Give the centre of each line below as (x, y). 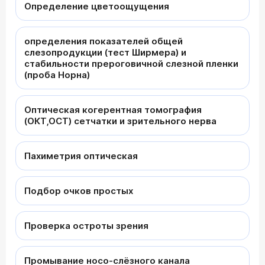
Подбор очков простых (79, 190)
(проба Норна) (57, 75)
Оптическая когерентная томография (113, 109)
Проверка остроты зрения (86, 225)
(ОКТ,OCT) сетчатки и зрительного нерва (120, 121)
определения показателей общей (104, 41)
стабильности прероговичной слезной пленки (131, 63)
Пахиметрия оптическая (81, 156)
